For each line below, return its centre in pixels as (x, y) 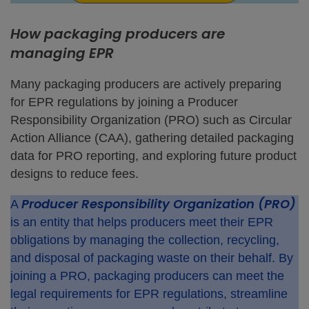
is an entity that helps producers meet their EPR (142, 222)
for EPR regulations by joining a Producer (124, 102)
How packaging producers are (118, 34)
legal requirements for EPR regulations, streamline (149, 294)
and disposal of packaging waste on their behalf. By (152, 258)
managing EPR (62, 53)
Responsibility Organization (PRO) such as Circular (151, 120)
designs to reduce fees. (74, 174)
